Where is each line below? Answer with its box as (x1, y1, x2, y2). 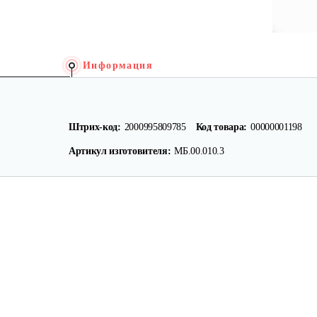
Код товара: (195, 122, 248, 132)
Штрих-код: (69, 122, 121, 132)
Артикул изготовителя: (69, 146, 171, 156)
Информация (83, 60, 153, 71)
